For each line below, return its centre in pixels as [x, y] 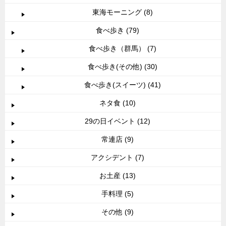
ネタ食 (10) [118, 103]
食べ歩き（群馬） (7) [123, 48]
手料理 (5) [118, 193]
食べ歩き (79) [118, 30]
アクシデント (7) [118, 157]
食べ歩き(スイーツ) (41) [123, 84]
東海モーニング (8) [123, 12]
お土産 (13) [118, 175]
